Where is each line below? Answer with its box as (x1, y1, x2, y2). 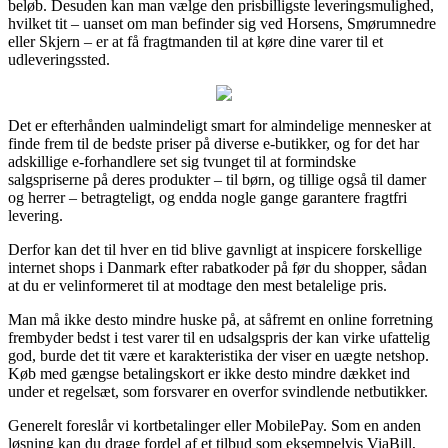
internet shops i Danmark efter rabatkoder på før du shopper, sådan (8, 259, 427, 277)
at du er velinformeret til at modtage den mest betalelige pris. (8, 277, 387, 295)
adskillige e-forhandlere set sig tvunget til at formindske (8, 153, 356, 171)
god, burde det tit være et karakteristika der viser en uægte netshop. (8, 347, 429, 365)
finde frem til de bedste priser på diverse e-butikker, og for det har (8, 135, 419, 153)
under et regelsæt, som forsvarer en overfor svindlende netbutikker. (8, 383, 428, 401)
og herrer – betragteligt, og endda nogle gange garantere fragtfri (8, 189, 407, 207)
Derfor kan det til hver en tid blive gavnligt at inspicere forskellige (8, 241, 422, 259)
